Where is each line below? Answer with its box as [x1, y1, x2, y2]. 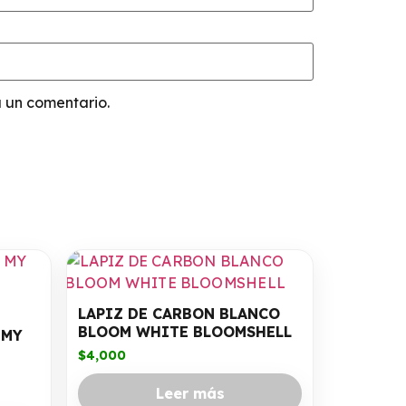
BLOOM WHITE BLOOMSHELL [78, 323, 292, 342]
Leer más [155, 384, 225, 403]
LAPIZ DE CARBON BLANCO [78, 304, 280, 324]
